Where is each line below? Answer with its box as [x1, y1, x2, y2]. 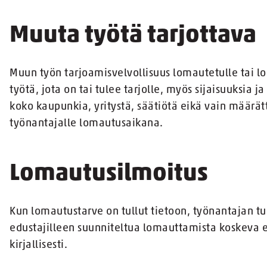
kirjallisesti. [10, 240, 67, 252]
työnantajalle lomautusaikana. [10, 118, 163, 130]
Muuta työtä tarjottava [10, 24, 256, 48]
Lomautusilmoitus [10, 162, 208, 187]
